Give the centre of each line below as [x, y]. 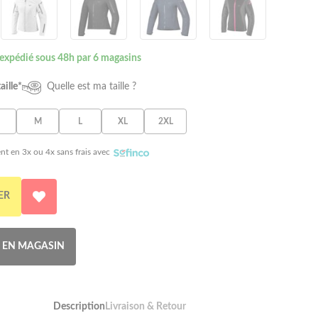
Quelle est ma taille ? [92, 87]
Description [79, 306]
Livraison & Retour [145, 306]
